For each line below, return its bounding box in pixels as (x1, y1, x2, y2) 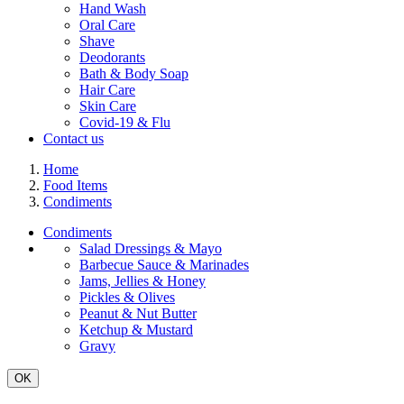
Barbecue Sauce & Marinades (79, 257, 249, 272)
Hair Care (79, 82, 135, 97)
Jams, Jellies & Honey (79, 273, 206, 289)
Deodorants (79, 50, 145, 65)
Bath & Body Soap (79, 66, 188, 81)
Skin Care (79, 98, 136, 114)
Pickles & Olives (79, 289, 175, 305)
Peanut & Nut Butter (79, 306, 197, 321)
